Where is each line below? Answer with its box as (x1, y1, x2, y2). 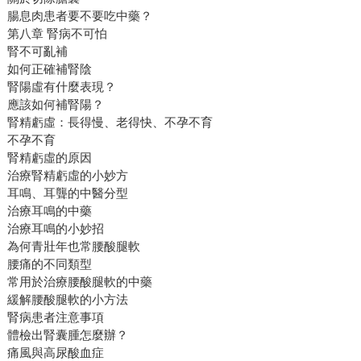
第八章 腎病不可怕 (6, 27, 107, 41)
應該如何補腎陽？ (6, 98, 104, 112)
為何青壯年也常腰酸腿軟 (6, 239, 140, 254)
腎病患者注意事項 (6, 310, 104, 325)
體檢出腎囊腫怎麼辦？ (6, 328, 128, 342)
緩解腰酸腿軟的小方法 (6, 293, 128, 307)
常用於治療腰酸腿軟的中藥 (6, 275, 152, 289)
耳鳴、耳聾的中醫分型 (6, 186, 128, 201)
